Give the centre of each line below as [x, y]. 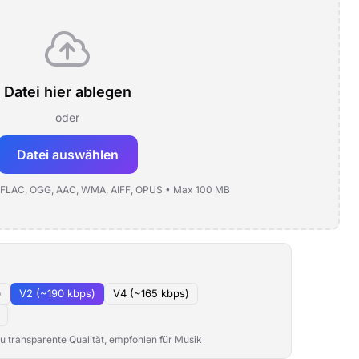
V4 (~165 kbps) [151, 293]
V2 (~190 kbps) [57, 293]
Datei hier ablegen [67, 92]
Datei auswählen [67, 155]
